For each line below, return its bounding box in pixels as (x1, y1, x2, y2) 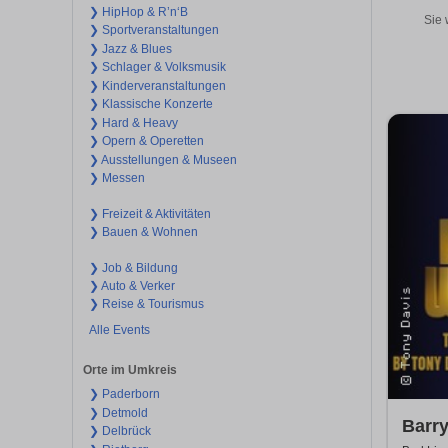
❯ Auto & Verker (88, 279, 175, 293)
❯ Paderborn (88, 387, 160, 402)
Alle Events (88, 322, 150, 337)
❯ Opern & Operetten (88, 134, 204, 149)
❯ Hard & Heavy (88, 115, 178, 130)
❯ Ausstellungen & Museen (88, 152, 237, 167)
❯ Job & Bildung (88, 260, 178, 275)
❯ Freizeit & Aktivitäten (88, 206, 211, 221)
